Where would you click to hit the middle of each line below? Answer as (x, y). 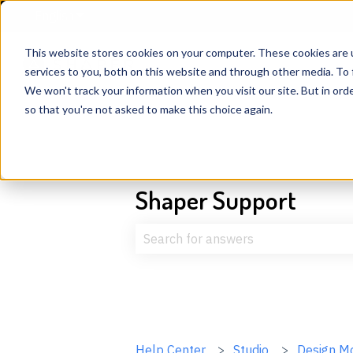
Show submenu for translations (159, 15)
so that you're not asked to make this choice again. (148, 109)
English (54, 15)
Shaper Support (216, 199)
